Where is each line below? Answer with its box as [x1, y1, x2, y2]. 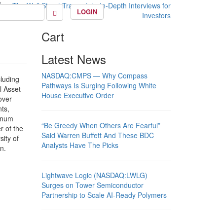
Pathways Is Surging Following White [41, 80, 156, 90]
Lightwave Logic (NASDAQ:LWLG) [41, 170, 147, 180]
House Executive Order [41, 90, 114, 100]
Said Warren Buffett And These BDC [41, 130, 154, 140]
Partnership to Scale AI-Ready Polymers [41, 190, 167, 200]
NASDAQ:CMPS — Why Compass [41, 71, 147, 80]
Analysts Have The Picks [41, 140, 118, 150]
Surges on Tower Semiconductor [41, 180, 144, 190]
